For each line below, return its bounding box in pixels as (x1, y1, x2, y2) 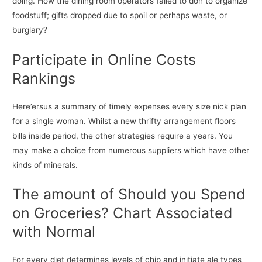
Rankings (12, 69, 76, 87)
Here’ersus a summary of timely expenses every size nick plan (12, 101, 247, 111)
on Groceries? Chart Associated (12, 204, 233, 222)
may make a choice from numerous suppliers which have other (12, 145, 250, 155)
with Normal (12, 223, 96, 241)
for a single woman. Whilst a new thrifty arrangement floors (12, 116, 236, 126)
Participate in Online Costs (12, 50, 196, 68)
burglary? (12, 25, 48, 35)
